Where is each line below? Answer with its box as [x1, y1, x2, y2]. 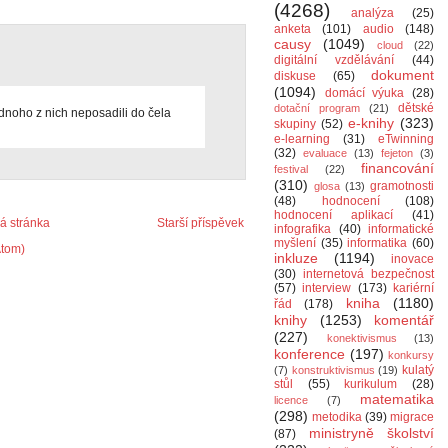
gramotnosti [370, 179, 434, 193]
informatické [368, 222, 434, 236]
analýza [350, 6, 394, 20]
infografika [274, 222, 331, 236]
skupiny [274, 117, 316, 131]
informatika [347, 236, 408, 250]
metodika [312, 410, 362, 424]
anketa [274, 22, 311, 36]
